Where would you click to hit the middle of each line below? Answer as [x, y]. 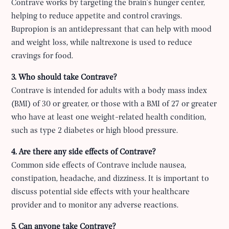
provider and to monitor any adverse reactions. [95, 206]
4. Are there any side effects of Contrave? [84, 153]
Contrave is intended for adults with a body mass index [109, 91]
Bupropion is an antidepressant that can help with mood [112, 30]
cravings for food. [42, 56]
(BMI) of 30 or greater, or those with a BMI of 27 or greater [114, 105]
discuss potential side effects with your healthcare [101, 192]
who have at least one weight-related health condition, [109, 118]
